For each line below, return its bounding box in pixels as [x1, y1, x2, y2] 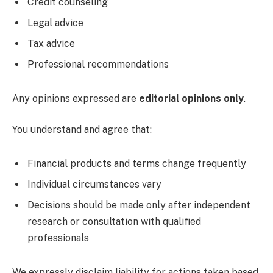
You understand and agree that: [12, 124, 152, 136]
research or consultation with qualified [27, 215, 201, 227]
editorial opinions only [139, 92, 244, 104]
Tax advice [27, 37, 75, 49]
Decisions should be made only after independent [27, 199, 250, 211]
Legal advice [27, 16, 83, 29]
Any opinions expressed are [12, 92, 139, 104]
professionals [27, 232, 89, 244]
